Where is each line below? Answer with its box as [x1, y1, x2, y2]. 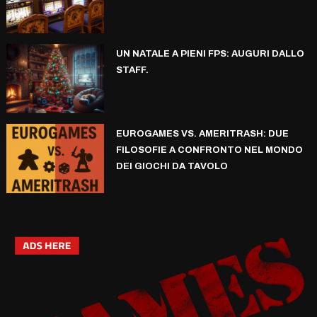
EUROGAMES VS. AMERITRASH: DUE [115, 128, 289, 139]
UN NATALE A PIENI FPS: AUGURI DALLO [115, 48, 304, 59]
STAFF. [115, 64, 149, 75]
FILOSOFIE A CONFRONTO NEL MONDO [115, 144, 303, 155]
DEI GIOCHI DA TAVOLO [115, 161, 228, 171]
